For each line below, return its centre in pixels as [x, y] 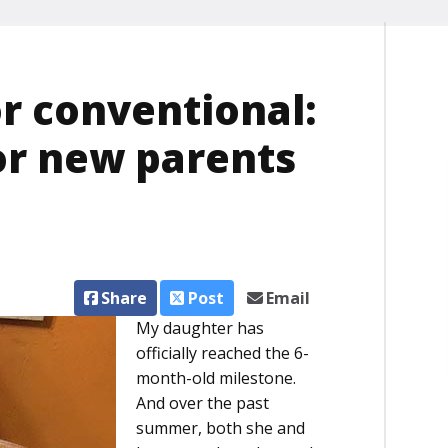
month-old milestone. [216, 378]
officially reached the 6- [222, 353]
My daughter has [200, 328]
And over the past [202, 403]
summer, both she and [220, 428]
